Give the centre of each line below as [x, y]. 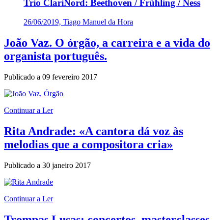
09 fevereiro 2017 [70, 77]
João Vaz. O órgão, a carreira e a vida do [107, 43]
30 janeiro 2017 [67, 165]
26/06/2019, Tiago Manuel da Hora [78, 22]
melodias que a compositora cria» [88, 144]
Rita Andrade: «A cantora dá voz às [94, 131]
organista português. [55, 56]
